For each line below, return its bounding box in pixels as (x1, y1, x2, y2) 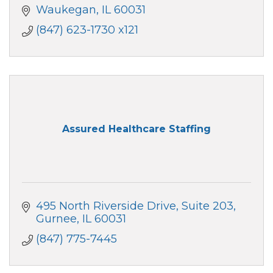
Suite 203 (181, 199, 233, 213)
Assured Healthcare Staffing (62, 123, 211, 135)
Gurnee (35, 211, 77, 225)
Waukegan (35, 2, 96, 16)
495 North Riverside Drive (35, 199, 176, 213)
